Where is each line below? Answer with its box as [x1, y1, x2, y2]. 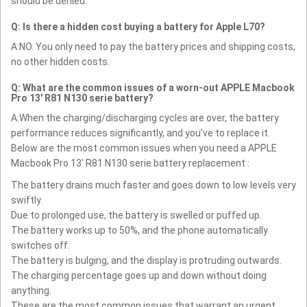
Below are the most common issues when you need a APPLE [11, 142, 277, 153]
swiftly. [11, 194, 42, 206]
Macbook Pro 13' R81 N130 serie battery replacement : [11, 157, 249, 169]
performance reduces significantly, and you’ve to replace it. [11, 127, 270, 138]
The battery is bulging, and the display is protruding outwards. [11, 254, 282, 266]
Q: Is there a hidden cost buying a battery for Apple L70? [11, 21, 265, 32]
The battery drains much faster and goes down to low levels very [11, 179, 296, 191]
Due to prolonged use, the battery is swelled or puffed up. [11, 209, 262, 221]
